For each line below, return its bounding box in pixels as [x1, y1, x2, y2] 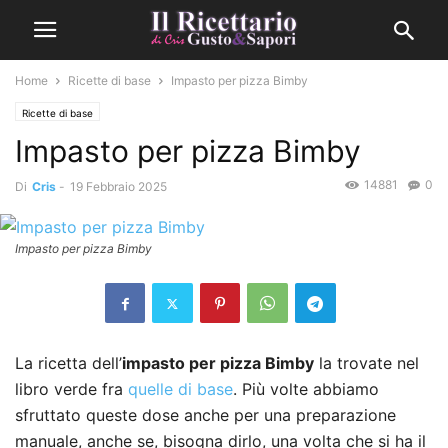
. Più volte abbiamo [233, 379, 379, 400]
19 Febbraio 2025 [70, 179, 167, 194]
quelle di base [128, 379, 233, 400]
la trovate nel [314, 353, 419, 374]
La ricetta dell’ [15, 353, 122, 374]
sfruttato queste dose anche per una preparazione [15, 405, 396, 426]
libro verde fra [15, 379, 128, 400]
